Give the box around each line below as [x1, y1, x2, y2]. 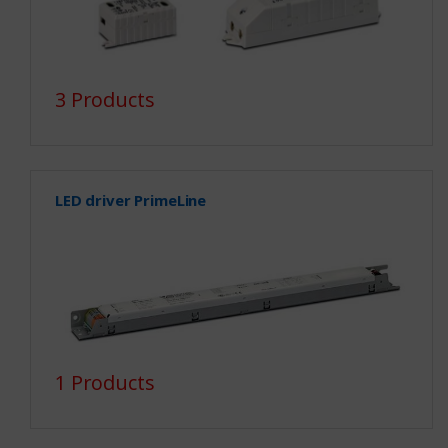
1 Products [54, 368, 155, 396]
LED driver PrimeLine [54, 189, 207, 210]
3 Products [54, 85, 155, 113]
